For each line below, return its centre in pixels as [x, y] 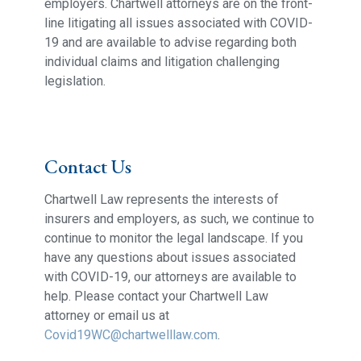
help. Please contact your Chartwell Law [156, 296]
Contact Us [87, 166]
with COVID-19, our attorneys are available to [170, 276]
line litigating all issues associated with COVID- [178, 23]
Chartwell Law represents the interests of [161, 199]
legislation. [75, 81]
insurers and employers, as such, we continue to [179, 218]
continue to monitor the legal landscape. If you [173, 238]
